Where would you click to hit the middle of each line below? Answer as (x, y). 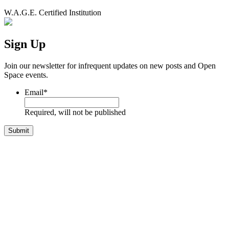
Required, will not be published (75, 112)
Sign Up (25, 44)
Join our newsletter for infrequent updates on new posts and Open (110, 66)
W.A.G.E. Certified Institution (53, 12)
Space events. (26, 75)
